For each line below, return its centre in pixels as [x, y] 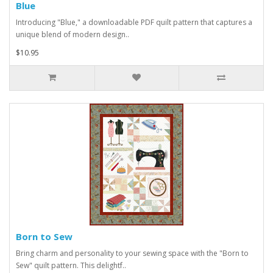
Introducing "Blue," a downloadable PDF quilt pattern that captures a [134, 23]
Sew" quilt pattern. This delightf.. [71, 266]
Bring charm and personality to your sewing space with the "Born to [132, 253]
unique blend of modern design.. [73, 35]
